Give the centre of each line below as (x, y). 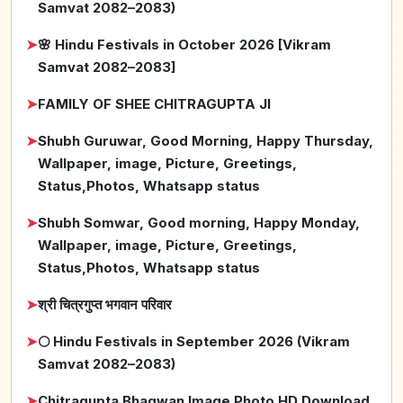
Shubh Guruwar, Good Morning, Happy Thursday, (206, 141)
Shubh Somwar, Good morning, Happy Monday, (199, 223)
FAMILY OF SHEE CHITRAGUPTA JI (154, 104)
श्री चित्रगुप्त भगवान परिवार (105, 305)
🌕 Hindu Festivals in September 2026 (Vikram (194, 342)
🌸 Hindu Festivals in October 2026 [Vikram (184, 45)
